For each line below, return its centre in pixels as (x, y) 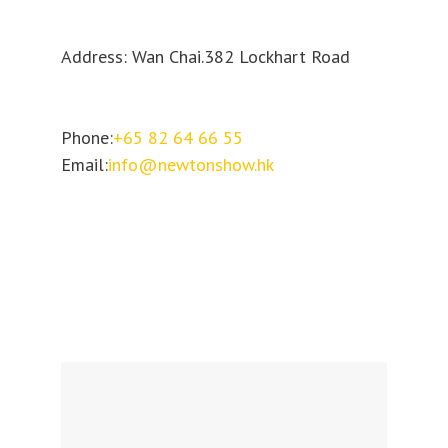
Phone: (86, 137)
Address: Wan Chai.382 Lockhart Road (205, 56)
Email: (84, 164)
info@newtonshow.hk (190, 164)
